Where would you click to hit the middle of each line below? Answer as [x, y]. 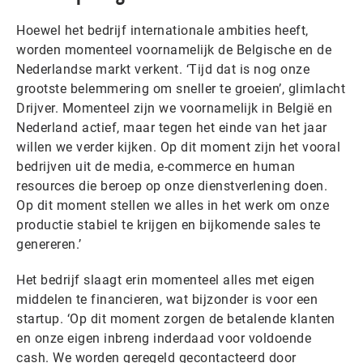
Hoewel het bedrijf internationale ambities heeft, [162, 30]
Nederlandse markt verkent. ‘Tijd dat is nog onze [163, 69]
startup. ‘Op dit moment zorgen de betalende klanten [176, 318]
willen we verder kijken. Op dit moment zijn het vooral [178, 147]
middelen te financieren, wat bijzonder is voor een [167, 299]
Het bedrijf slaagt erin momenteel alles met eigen [166, 280]
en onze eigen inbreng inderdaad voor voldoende [164, 338]
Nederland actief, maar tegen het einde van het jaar [172, 127]
